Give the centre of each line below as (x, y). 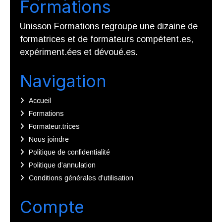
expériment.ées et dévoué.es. (79, 52)
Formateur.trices (55, 126)
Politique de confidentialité (70, 152)
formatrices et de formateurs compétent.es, (107, 39)
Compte (52, 207)
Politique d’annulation (62, 165)
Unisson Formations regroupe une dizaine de (109, 26)
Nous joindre (49, 139)
